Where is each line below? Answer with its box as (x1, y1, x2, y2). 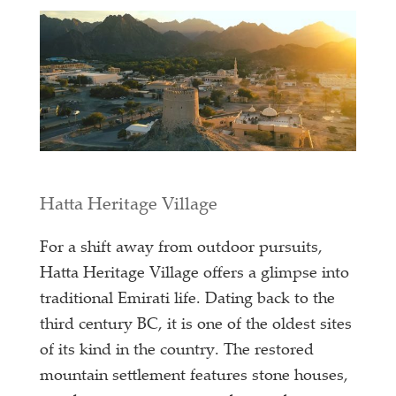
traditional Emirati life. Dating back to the (40, 291, 336, 308)
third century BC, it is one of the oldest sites (40, 316, 353, 333)
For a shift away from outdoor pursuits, (40, 240, 324, 256)
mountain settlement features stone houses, (40, 368, 349, 385)
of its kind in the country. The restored (40, 342, 315, 359)
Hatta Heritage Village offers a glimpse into (40, 265, 350, 282)
